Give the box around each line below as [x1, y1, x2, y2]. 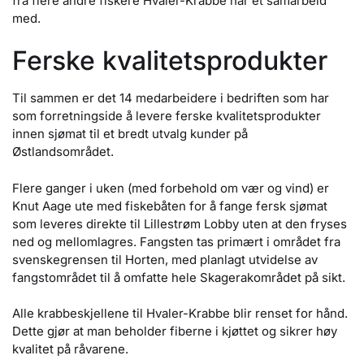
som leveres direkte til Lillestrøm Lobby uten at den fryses [12, 215, 347, 232]
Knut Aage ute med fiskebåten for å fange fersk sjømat [12, 197, 327, 214]
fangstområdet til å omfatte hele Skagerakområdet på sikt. [12, 269, 352, 285]
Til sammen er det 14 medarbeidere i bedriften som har [12, 90, 329, 106]
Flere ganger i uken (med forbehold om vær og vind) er [12, 180, 329, 196]
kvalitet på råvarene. [12, 341, 128, 357]
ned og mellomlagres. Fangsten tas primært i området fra [12, 233, 340, 249]
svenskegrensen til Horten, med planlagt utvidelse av [12, 251, 318, 267]
